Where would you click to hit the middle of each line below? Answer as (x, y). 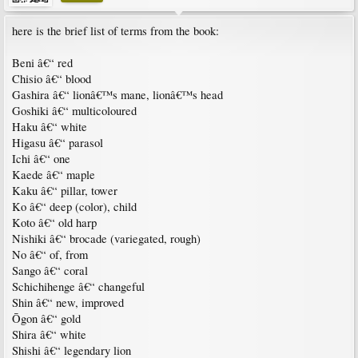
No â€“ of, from (50, 254)
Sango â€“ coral (50, 270)
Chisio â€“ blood (52, 78)
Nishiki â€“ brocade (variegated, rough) (106, 238)
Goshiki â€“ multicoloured (74, 110)
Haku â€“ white (50, 126)
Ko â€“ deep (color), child (74, 206)
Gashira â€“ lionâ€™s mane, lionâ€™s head (117, 94)
